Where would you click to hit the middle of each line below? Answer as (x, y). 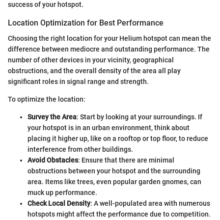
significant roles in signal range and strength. (78, 82)
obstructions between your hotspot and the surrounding (114, 171)
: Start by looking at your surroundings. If (139, 117)
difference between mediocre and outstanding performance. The (109, 49)
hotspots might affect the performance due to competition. (119, 214)
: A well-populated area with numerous (150, 203)
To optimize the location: (47, 99)
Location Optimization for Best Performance (86, 23)
